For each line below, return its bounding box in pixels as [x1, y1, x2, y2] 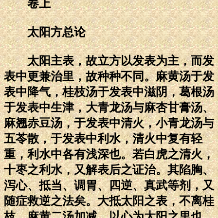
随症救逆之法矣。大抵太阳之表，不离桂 [4, 194, 214, 207]
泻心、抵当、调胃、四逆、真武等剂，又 [4, 179, 214, 192]
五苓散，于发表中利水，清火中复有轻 [4, 132, 202, 145]
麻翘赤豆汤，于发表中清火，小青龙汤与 [4, 116, 214, 129]
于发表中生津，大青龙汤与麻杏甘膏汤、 [4, 101, 214, 114]
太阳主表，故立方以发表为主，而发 [4, 54, 214, 67]
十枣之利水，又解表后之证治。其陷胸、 [4, 163, 214, 176]
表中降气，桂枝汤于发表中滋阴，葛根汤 [4, 85, 214, 98]
